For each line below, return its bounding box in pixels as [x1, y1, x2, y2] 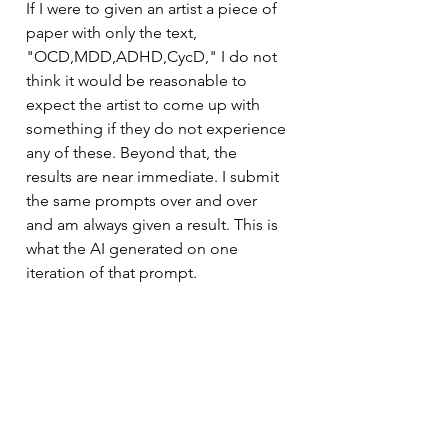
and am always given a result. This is [26, 215, 282, 234]
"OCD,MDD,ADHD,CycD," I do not [26, 47, 281, 66]
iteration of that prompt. [26, 263, 197, 282]
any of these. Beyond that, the [26, 143, 241, 162]
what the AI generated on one [26, 239, 242, 258]
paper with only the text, [26, 23, 201, 42]
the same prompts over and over [26, 191, 261, 210]
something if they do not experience [26, 119, 290, 138]
